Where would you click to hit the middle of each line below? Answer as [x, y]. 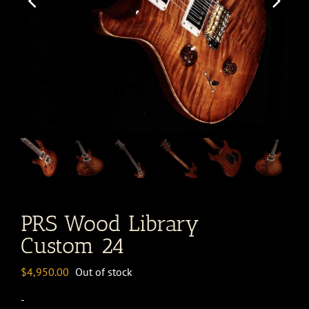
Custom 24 [72, 245]
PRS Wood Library [110, 223]
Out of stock [104, 271]
